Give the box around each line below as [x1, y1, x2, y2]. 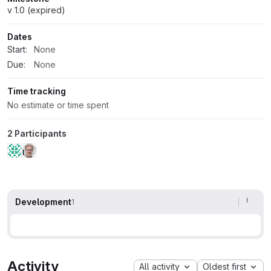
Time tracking [7, 85, 66, 96]
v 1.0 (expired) [7, 4, 65, 15]
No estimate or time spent [7, 99, 109, 110]
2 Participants [7, 128, 67, 139]
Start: [7, 44, 27, 54]
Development [15, 197, 71, 207]
